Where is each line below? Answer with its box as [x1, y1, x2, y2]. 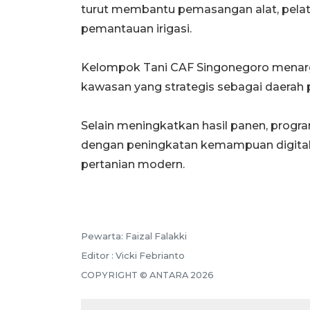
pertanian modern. [81, 157, 185, 171]
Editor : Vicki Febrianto [81, 250, 185, 261]
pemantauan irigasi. [81, 21, 192, 35]
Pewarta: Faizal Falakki [81, 230, 187, 241]
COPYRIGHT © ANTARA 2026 [81, 269, 214, 280]
